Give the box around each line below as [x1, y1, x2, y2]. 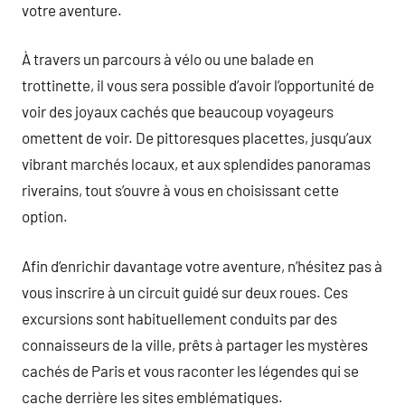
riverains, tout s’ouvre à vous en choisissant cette [22, 181, 339, 199]
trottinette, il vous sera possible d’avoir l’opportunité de [22, 76, 374, 94]
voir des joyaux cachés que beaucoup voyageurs [22, 102, 334, 120]
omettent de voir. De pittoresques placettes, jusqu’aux [22, 128, 372, 146]
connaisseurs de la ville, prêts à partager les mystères [22, 334, 368, 353]
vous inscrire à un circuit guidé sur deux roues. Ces [22, 282, 348, 301]
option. [22, 207, 68, 225]
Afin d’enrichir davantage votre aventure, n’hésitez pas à [22, 256, 382, 275]
